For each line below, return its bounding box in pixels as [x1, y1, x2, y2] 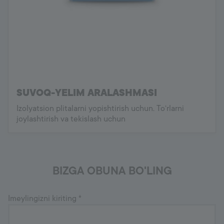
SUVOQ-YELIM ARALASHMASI [16, 86, 157, 99]
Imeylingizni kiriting [8, 192, 78, 204]
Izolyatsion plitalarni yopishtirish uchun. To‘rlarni [16, 102, 184, 114]
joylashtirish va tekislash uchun [16, 113, 125, 124]
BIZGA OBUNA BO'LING [52, 163, 172, 178]
